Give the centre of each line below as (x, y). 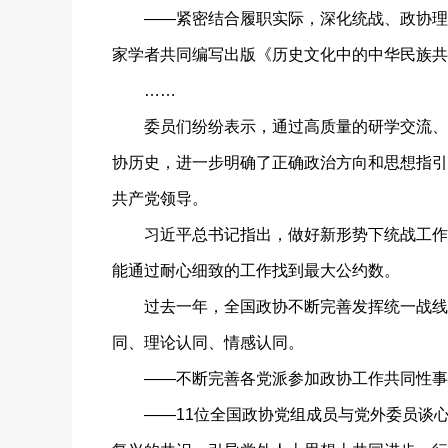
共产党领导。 (160, 198)
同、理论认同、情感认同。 (208, 342)
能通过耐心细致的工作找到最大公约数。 (256, 270)
